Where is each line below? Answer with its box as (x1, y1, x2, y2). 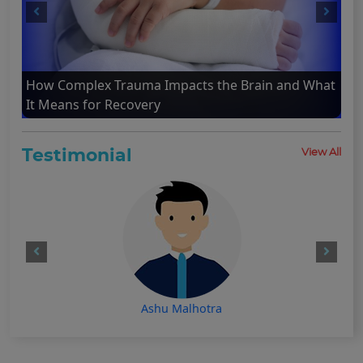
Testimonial (22, 147, 132, 165)
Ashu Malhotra (141, 301, 222, 317)
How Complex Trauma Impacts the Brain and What (26, 76, 335, 95)
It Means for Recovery (26, 96, 160, 114)
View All (301, 147, 341, 159)
